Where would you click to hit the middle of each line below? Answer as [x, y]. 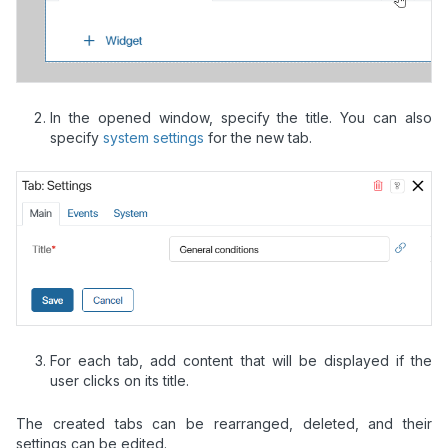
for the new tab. [258, 138]
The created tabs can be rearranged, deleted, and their [224, 423]
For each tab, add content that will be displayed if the [241, 361]
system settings [153, 138]
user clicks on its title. [119, 381]
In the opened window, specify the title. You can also [241, 118]
